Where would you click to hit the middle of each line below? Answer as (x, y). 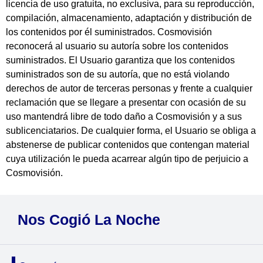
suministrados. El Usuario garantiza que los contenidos (120, 60)
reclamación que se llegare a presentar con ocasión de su (126, 103)
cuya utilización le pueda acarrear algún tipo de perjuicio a (127, 159)
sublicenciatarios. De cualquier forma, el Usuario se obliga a (131, 131)
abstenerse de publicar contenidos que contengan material (128, 145)
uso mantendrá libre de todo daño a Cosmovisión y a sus (124, 117)
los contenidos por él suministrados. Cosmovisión (109, 32)
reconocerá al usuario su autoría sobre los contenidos (117, 46)
